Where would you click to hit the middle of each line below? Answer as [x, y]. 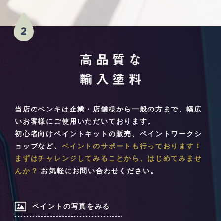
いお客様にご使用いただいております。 [85, 122]
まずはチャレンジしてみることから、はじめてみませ [109, 159]
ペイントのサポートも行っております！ [132, 146]
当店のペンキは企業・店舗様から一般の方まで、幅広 [109, 109]
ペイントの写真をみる [71, 206]
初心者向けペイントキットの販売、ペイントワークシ [109, 134]
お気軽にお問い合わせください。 [98, 171]
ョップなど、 [38, 146]
